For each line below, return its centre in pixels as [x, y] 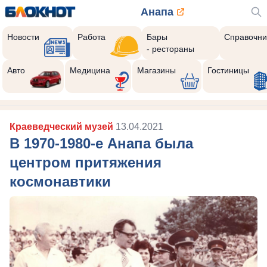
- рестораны [170, 49]
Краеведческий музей [63, 127]
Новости [23, 37]
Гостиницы [228, 70]
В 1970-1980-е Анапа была [101, 143]
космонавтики [60, 181]
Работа [92, 37]
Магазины [156, 70]
